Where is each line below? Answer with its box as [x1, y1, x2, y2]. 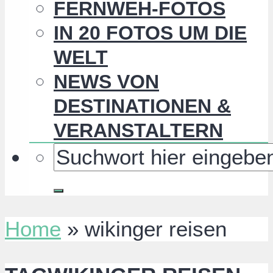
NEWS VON [54, 71, 159, 93]
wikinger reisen [85, 217, 227, 241]
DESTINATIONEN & [54, 95, 231, 118]
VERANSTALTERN [54, 119, 223, 142]
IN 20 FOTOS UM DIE [54, 22, 247, 44]
